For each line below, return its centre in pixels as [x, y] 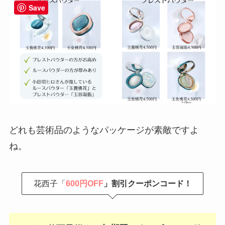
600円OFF [84, 183]
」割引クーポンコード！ [147, 183]
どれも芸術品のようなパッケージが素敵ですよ [104, 130]
